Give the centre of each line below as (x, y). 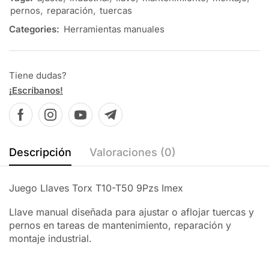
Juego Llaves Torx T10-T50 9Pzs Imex (96, 188)
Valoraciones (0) (133, 152)
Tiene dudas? (38, 75)
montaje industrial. (50, 239)
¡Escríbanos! (36, 90)
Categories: (34, 29)
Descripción (40, 152)
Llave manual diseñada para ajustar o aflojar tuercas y (131, 212)
